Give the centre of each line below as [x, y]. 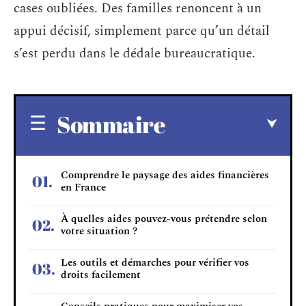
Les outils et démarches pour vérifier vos [155, 262]
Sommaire [111, 124]
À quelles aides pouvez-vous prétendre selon [164, 219]
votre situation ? [99, 231]
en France [83, 187]
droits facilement [101, 275]
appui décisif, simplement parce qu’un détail [142, 31]
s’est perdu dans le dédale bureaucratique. [135, 54]
